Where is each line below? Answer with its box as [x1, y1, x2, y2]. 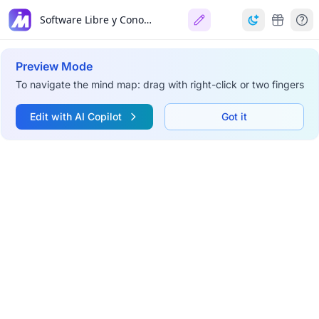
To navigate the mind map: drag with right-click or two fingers [15, 78, 304, 90]
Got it [221, 110, 247, 122]
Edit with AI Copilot [29, 110, 122, 122]
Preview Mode [15, 59, 93, 73]
